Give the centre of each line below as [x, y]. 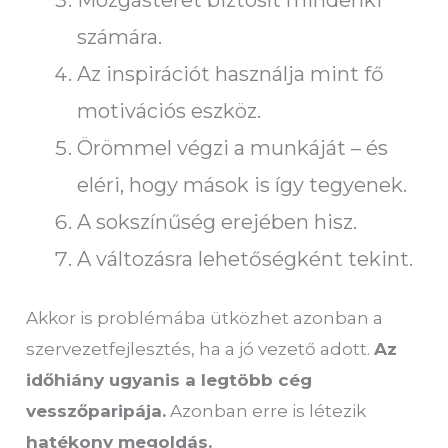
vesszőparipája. [96, 411]
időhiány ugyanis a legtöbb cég [169, 380]
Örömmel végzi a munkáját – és [233, 147]
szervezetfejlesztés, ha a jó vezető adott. [200, 349]
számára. [120, 36]
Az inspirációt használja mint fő [231, 73]
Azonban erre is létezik [266, 411]
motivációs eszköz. [169, 110]
